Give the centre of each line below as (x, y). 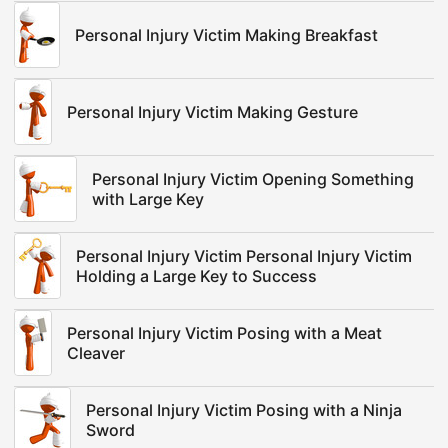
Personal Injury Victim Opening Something (253, 179)
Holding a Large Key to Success (196, 276)
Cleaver (96, 353)
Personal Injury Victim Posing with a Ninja (244, 410)
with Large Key (148, 199)
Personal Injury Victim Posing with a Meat (224, 333)
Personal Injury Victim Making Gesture (212, 112)
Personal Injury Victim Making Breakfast (226, 35)
